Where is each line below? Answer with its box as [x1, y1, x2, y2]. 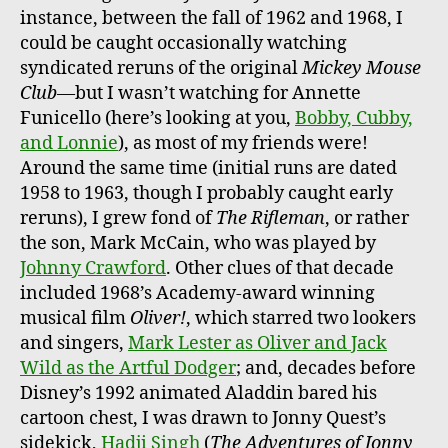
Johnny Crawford [20, 256, 166, 280]
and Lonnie [20, 131, 118, 155]
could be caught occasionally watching [20, 31, 347, 55]
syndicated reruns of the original [20, 56, 302, 80]
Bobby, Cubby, [295, 106, 413, 130]
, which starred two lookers [186, 306, 416, 330]
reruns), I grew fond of [20, 206, 216, 230]
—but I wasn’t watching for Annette [57, 81, 361, 105]
